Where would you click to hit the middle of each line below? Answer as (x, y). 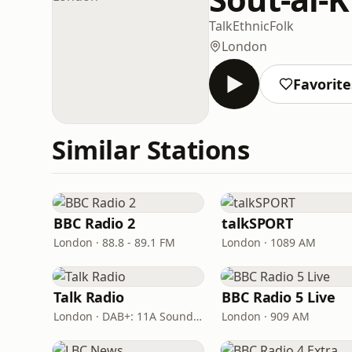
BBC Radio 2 (95, 223)
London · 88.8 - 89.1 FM (114, 242)
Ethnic (251, 26)
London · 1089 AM (269, 242)
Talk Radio (89, 297)
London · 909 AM (266, 316)
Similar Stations (151, 150)
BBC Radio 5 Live (279, 297)
